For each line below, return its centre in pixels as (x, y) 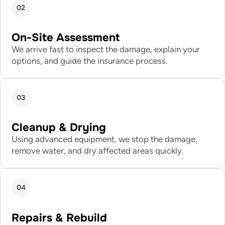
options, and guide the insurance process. (90, 61)
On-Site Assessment (66, 38)
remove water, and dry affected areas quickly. (98, 151)
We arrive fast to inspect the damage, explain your (106, 49)
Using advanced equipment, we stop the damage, (104, 139)
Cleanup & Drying (59, 128)
